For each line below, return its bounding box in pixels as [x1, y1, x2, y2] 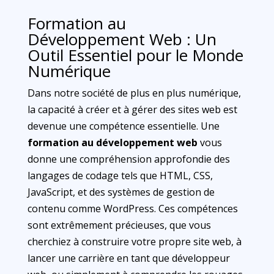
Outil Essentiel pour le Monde [27, 44, 243, 66]
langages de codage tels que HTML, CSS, [27, 169, 213, 182]
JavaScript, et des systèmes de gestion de [27, 185, 215, 199]
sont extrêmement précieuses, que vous [27, 218, 211, 232]
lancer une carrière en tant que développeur [27, 251, 230, 265]
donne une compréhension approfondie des [27, 152, 230, 166]
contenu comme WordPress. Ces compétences [27, 202, 238, 215]
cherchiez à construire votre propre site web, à [27, 235, 242, 248]
